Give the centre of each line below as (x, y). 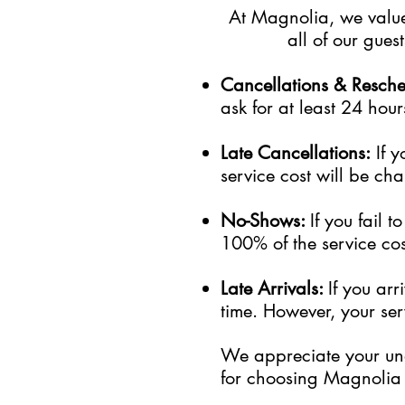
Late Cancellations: (296, 153)
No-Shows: (265, 221)
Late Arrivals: (274, 288)
